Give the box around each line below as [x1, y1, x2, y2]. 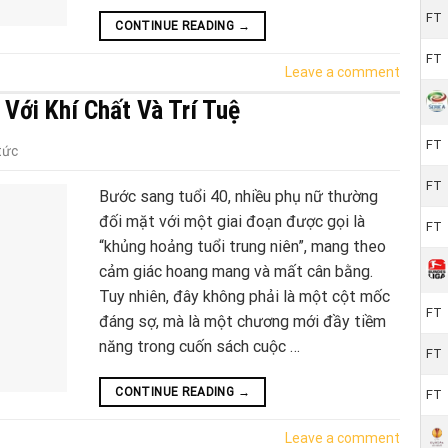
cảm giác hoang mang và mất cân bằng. [99, 262, 373, 282]
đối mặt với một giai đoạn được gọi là [99, 212, 365, 232]
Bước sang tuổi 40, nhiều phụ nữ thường [99, 187, 378, 207]
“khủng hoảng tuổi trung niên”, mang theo [99, 237, 386, 257]
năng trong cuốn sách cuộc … [99, 337, 300, 357]
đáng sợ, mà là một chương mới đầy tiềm [99, 312, 386, 332]
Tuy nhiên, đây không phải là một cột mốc [99, 287, 390, 307]
